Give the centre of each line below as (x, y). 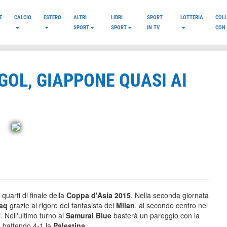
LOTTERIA (192, 17)
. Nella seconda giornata (170, 195)
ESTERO (52, 17)
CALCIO (23, 17)
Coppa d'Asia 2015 (99, 195)
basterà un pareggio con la (156, 215)
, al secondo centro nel (171, 205)
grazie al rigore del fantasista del (63, 205)
